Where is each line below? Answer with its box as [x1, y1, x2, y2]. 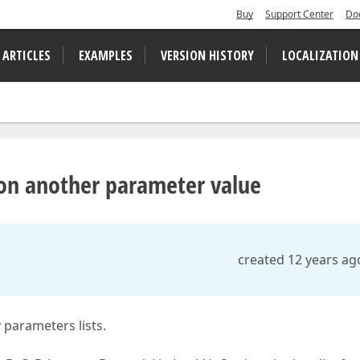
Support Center [265, 7, 333, 21]
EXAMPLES [79, 47, 133, 64]
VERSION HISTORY [161, 47, 254, 64]
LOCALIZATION [282, 47, 358, 64]
